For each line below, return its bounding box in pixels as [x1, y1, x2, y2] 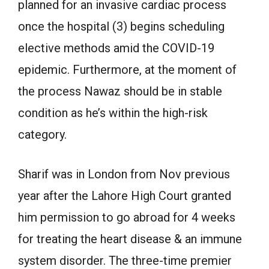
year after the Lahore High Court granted [18, 189, 231, 203]
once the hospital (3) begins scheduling [18, 19, 225, 34]
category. [18, 127, 67, 142]
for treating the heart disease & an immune [18, 232, 242, 246]
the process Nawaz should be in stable [18, 84, 222, 98]
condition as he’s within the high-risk [18, 106, 208, 120]
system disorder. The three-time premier [18, 253, 232, 268]
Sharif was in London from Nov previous [18, 167, 230, 181]
